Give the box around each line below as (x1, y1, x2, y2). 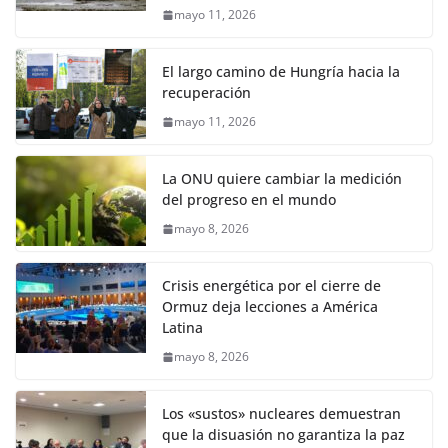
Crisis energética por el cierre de (162, 276, 381, 296)
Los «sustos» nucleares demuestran (162, 404, 401, 424)
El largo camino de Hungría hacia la (162, 62, 400, 82)
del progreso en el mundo (162, 190, 336, 210)
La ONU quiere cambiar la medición (162, 169, 402, 189)
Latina (162, 318, 203, 338)
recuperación (162, 83, 251, 103)
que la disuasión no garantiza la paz (162, 425, 405, 445)
